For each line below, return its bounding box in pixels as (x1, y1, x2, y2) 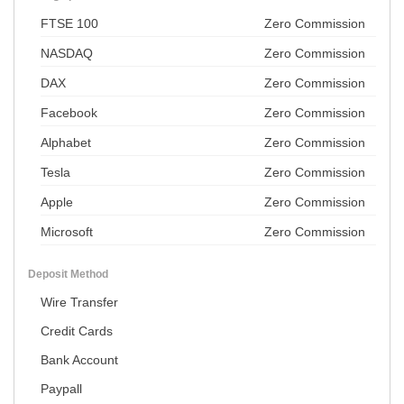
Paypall (41, 381, 82, 397)
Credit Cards (41, 324, 113, 339)
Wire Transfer (41, 295, 118, 310)
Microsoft (41, 225, 93, 240)
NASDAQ (41, 46, 93, 61)
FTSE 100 (41, 16, 98, 32)
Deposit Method (28, 268, 108, 281)
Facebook (41, 106, 97, 121)
